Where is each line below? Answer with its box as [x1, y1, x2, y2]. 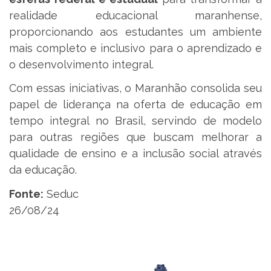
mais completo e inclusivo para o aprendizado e [9, 41, 262, 54]
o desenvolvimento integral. [9, 57, 154, 71]
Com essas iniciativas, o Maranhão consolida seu [9, 82, 262, 95]
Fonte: [9, 187, 44, 200]
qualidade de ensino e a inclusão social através [9, 147, 262, 160]
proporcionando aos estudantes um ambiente [9, 25, 262, 38]
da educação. [9, 163, 77, 177]
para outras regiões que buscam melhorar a [9, 131, 262, 144]
